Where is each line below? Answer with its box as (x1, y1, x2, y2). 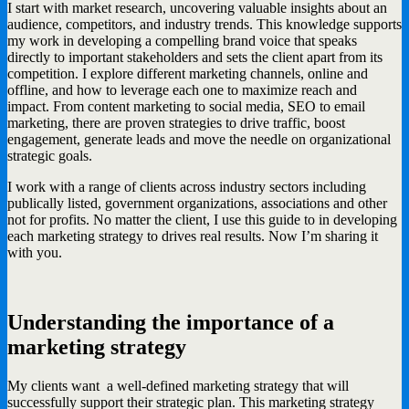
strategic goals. (7, 147, 92, 163)
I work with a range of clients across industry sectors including (7, 178, 366, 194)
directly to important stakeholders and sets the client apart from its (7, 48, 383, 65)
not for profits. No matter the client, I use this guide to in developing (7, 211, 397, 227)
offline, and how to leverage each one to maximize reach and (7, 81, 357, 98)
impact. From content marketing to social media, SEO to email (7, 98, 365, 114)
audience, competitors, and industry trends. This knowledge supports (7, 16, 402, 32)
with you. (7, 244, 62, 260)
